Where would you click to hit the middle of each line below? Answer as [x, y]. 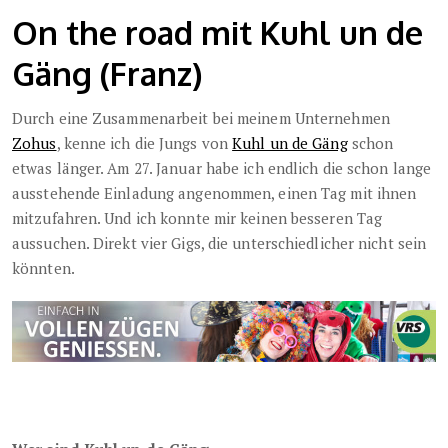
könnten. [43, 268]
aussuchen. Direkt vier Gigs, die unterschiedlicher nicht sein [219, 243]
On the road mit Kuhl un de [217, 33]
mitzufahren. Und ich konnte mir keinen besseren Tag [197, 218]
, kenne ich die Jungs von [144, 143]
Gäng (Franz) [107, 74]
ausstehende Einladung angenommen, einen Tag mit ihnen [214, 193]
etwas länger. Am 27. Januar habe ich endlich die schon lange [222, 168]
